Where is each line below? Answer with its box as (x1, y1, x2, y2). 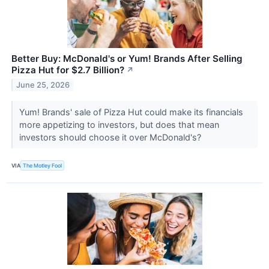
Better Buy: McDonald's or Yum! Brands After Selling (11, 53, 243, 65)
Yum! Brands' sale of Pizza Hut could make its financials (19, 107, 243, 118)
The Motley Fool (23, 162, 62, 169)
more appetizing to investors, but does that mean (19, 119, 219, 130)
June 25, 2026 (16, 80, 70, 90)
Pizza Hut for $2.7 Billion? (11, 64, 124, 76)
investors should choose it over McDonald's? (19, 132, 204, 143)
